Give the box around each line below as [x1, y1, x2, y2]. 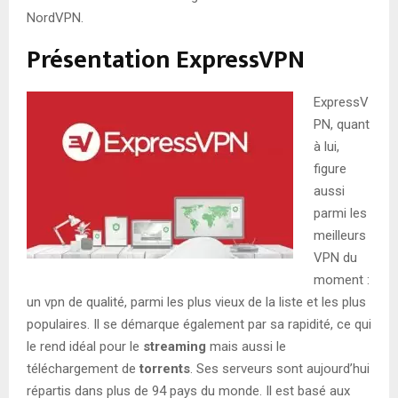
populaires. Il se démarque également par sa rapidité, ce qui [27, 315, 371, 332]
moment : [313, 271, 370, 288]
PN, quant [313, 115, 370, 132]
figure [313, 160, 346, 177]
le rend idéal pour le [27, 338, 143, 354]
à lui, [313, 138, 339, 155]
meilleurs [313, 227, 366, 243]
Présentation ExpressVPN [27, 38, 305, 81]
